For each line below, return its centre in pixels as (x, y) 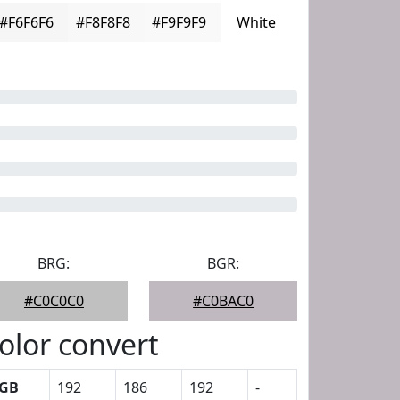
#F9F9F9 (179, 22)
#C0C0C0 (54, 301)
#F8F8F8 (103, 22)
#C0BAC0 (224, 301)
